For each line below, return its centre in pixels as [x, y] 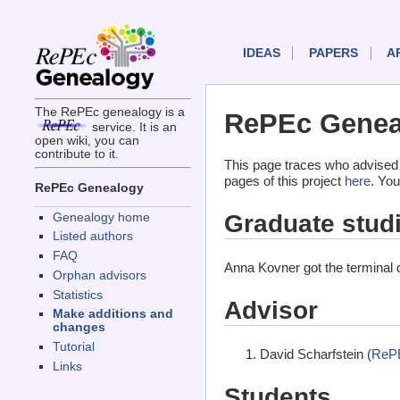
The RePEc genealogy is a [109, 112]
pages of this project [284, 181]
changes [79, 328]
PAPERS [333, 54]
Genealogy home [101, 217]
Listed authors [92, 237]
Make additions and [112, 314]
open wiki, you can [87, 141]
